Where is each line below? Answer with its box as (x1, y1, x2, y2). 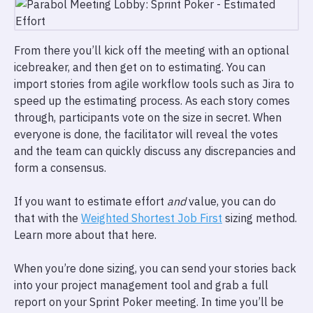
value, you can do (186, 194, 276, 208)
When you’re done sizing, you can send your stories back (14, 261, 296, 275)
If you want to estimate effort (14, 194, 167, 208)
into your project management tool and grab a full (14, 278, 268, 292)
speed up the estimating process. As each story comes (14, 94, 290, 108)
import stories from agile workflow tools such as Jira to (14, 77, 294, 91)
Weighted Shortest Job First (81, 211, 222, 225)
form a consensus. (14, 161, 106, 175)
